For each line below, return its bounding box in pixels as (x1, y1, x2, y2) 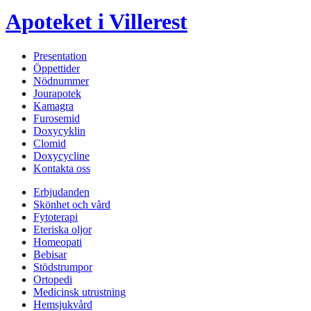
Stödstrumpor (33, 260, 92, 273)
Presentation (33, 49, 87, 62)
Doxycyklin (33, 124, 85, 137)
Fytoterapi (33, 210, 78, 223)
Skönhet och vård (33, 198, 110, 210)
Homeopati (33, 235, 82, 248)
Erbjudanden (33, 185, 90, 198)
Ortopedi (33, 273, 72, 285)
